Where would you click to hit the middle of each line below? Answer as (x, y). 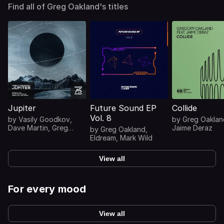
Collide (184, 108)
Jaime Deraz (192, 128)
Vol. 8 (101, 118)
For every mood (47, 189)
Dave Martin (28, 128)
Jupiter (22, 108)
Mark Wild (136, 138)
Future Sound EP (123, 108)
